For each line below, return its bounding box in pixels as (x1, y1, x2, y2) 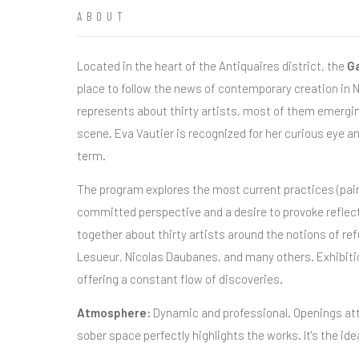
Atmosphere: (77, 305, 151, 320)
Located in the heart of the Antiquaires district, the (77, 58, 347, 73)
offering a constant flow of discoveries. (77, 272, 283, 286)
